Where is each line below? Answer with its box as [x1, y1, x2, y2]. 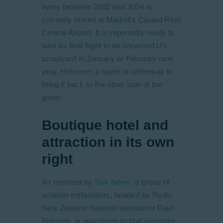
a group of [133, 178, 170, 186]
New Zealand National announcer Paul [42, 204, 173, 212]
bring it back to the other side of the [42, 80, 163, 89]
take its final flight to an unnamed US [42, 41, 168, 50]
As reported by [42, 178, 95, 186]
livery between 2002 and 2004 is [42, 2, 152, 11]
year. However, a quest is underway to [42, 67, 173, 76]
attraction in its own [42, 134, 174, 150]
